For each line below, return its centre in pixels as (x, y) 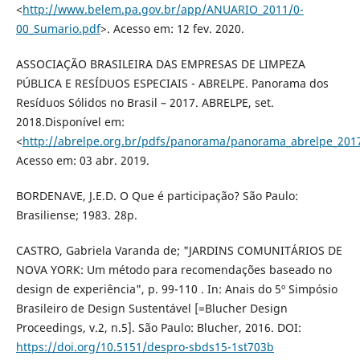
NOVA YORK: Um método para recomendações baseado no (174, 269)
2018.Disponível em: (70, 121)
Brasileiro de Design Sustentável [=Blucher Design (151, 308)
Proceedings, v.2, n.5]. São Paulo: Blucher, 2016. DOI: (158, 327)
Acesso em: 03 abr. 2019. (82, 160)
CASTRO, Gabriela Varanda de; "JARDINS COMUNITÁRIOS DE (179, 250)
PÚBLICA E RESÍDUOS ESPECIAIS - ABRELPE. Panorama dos (172, 83)
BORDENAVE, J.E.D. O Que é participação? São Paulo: (157, 195)
